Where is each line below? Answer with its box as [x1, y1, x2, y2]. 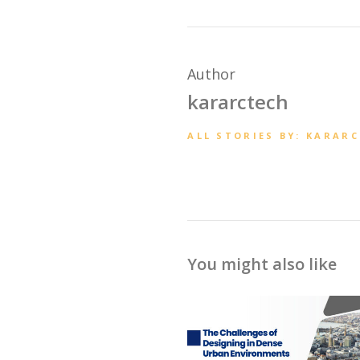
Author [187, 64, 236, 84]
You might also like [187, 253, 337, 276]
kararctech [187, 88, 289, 116]
